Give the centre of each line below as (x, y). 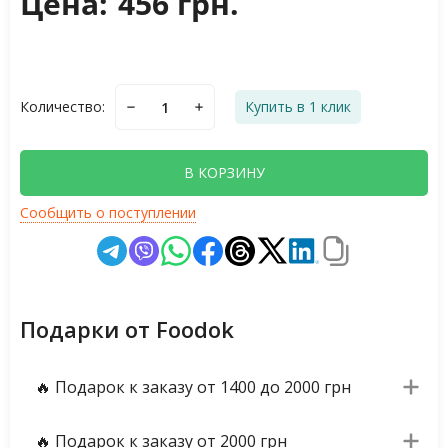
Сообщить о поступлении (108, 212)
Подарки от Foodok (127, 329)
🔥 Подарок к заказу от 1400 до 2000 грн (193, 387)
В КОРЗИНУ (224, 172)
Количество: (62, 106)
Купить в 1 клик (298, 106)
